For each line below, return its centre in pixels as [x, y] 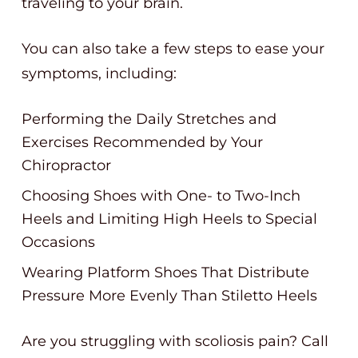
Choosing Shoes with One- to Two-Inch [161, 196]
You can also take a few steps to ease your [173, 49]
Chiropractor [66, 165]
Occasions [58, 242]
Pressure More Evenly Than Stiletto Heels [169, 296]
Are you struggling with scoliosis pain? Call [175, 341]
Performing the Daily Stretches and [149, 119]
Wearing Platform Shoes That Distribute [165, 272]
